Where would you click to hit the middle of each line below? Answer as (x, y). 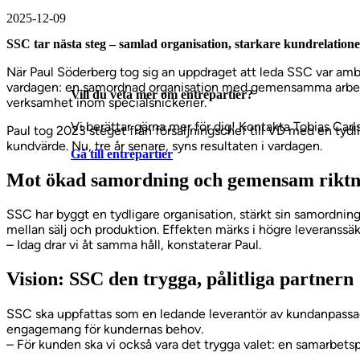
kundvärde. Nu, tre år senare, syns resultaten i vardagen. (164, 145)
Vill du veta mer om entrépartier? (162, 94)
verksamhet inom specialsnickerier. (106, 102)
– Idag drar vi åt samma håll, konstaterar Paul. (134, 245)
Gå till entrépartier (122, 154)
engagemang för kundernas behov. (105, 329)
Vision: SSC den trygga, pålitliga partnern (180, 279)
